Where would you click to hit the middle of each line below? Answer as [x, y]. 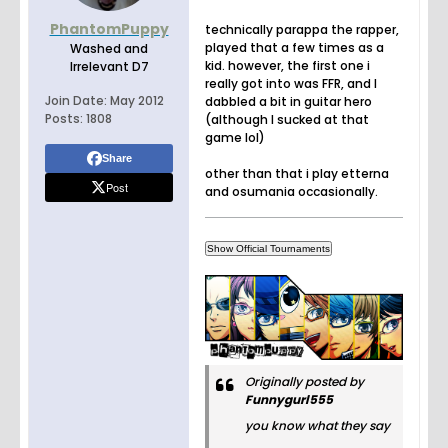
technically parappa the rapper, [302, 30]
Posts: [64, 119]
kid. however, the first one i [287, 66]
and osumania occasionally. [291, 192]
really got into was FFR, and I [291, 84]
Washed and [109, 49]
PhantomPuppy [109, 29]
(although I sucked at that [287, 120]
